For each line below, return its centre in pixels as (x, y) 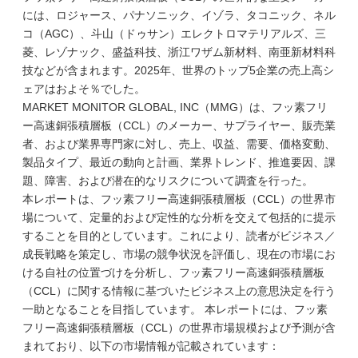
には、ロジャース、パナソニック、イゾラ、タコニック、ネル (179, 15)
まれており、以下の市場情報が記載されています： (151, 346)
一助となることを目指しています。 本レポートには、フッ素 (175, 309)
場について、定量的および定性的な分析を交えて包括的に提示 (179, 217)
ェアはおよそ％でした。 (84, 89)
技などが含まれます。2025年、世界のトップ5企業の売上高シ (178, 70)
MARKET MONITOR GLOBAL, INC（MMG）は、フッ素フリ (175, 107)
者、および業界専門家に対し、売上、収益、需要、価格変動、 (179, 144)
